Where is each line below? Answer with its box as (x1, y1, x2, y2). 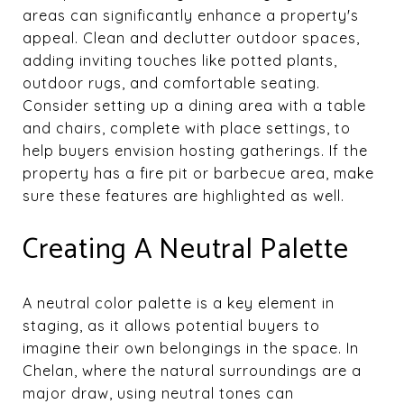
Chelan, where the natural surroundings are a (23, 361, 362, 380)
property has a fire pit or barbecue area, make (23, 163, 374, 182)
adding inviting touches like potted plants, (23, 50, 337, 69)
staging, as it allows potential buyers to (23, 316, 320, 335)
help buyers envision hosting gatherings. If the (23, 141, 368, 160)
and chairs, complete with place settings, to (23, 118, 351, 137)
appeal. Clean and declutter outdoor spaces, (23, 28, 360, 47)
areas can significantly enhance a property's (23, 5, 359, 24)
